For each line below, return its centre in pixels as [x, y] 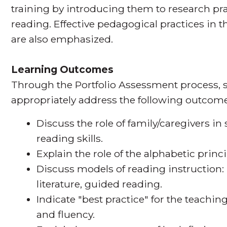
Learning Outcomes [63, 69]
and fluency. [66, 214]
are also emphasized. [62, 39]
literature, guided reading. [100, 184]
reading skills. [70, 138]
